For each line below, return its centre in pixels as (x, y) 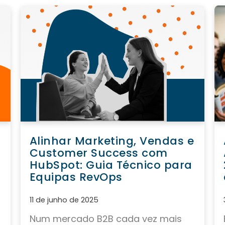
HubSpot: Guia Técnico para (111, 165)
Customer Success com (98, 153)
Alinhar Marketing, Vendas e (112, 141)
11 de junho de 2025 (64, 200)
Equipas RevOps (76, 177)
